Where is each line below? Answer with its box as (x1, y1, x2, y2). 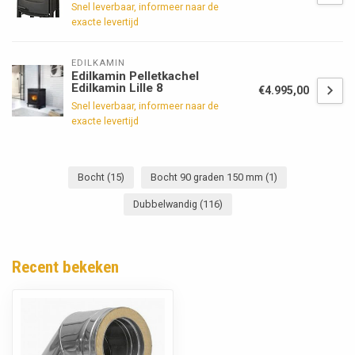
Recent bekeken (12, 257, 119, 277)
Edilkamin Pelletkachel (71, 68, 199, 83)
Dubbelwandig (132, 197, 200, 210)
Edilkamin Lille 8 (71, 80, 163, 95)
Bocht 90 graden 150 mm (151, 170, 265, 183)
